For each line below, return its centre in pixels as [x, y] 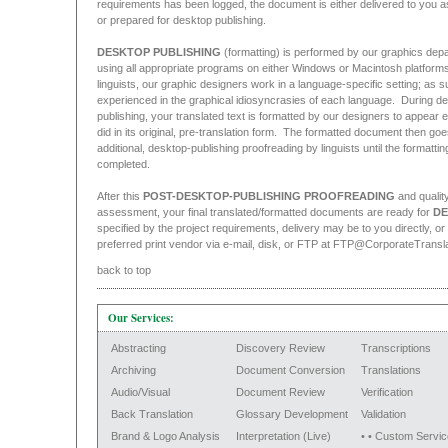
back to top [123, 270]
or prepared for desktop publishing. [184, 20]
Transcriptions [395, 348]
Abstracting [138, 348]
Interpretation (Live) [283, 436]
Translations [390, 370]
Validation [383, 414]
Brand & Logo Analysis [165, 436]
